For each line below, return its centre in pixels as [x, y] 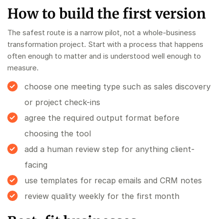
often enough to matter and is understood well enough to [104, 56]
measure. [23, 67]
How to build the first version [107, 13]
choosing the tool [58, 133]
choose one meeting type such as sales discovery [118, 86]
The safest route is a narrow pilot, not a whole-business [102, 32]
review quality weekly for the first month [102, 196]
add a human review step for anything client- [109, 149]
